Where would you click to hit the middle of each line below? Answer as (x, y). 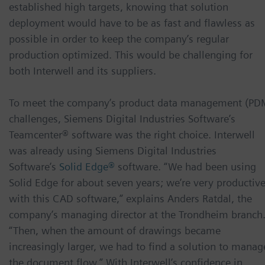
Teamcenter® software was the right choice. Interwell (132, 134)
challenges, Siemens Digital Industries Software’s (122, 118)
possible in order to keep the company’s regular (119, 38)
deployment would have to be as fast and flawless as (132, 22)
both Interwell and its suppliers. (83, 70)
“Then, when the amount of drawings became (115, 230)
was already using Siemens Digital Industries (113, 150)
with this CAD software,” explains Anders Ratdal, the (130, 198)
